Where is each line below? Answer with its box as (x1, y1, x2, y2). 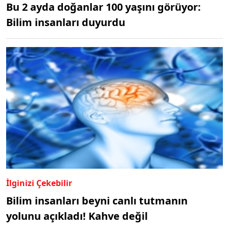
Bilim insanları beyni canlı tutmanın (6, 194, 188, 208)
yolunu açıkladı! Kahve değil (6, 209, 148, 223)
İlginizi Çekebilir (6, 177, 72, 189)
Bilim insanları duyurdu (6, 15, 125, 29)
